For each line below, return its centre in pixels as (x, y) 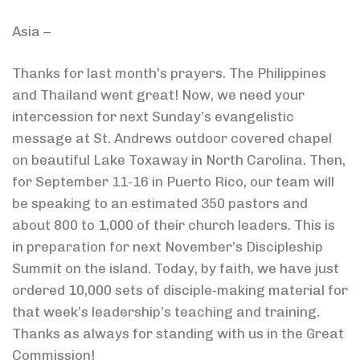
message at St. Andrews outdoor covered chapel (172, 139)
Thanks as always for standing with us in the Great (178, 334)
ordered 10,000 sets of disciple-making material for (180, 290)
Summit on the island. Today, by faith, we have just (176, 269)
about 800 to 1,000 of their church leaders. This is (174, 225)
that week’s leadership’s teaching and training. (166, 312)
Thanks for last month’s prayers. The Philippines (169, 74)
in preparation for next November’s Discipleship (168, 247)
